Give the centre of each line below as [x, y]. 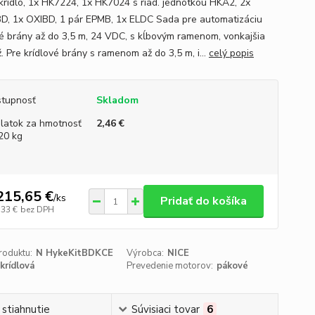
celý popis [231, 53]
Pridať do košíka [203, 201]
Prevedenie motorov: [170, 266]
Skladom [117, 100]
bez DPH [37, 209]
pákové [233, 266]
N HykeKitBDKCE [74, 253]
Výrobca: [146, 253]
